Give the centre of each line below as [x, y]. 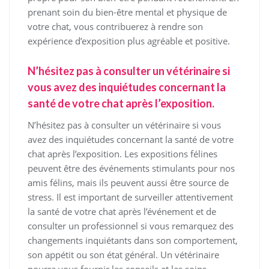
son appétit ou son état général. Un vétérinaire [123, 255]
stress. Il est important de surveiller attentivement [130, 197]
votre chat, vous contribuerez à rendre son [115, 26]
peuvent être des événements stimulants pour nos [131, 168]
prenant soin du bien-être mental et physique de [127, 12]
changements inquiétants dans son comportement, [133, 240]
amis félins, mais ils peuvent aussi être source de [128, 183]
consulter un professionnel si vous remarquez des [131, 226]
